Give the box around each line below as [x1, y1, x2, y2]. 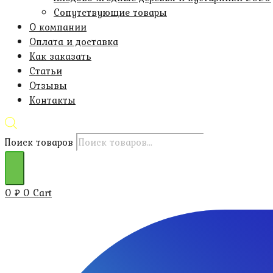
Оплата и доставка [29, 34, 118, 49]
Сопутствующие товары [54, 5, 167, 19]
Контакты [29, 93, 76, 107]
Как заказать [29, 49, 91, 63]
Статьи [29, 63, 62, 78]
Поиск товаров [5, 134, 73, 149]
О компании [29, 19, 87, 34]
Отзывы [29, 78, 67, 93]
